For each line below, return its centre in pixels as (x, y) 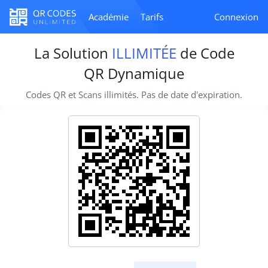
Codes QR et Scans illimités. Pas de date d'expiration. (134, 95)
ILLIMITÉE (144, 53)
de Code (205, 53)
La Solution (73, 53)
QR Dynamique (134, 73)
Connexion (236, 17)
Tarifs (152, 17)
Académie (109, 17)
